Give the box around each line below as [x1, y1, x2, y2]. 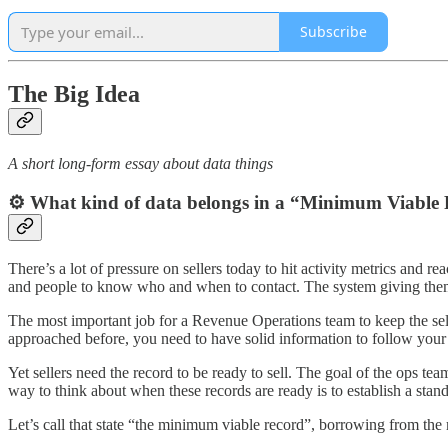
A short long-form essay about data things [8, 155, 273, 173]
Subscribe [300, 22, 367, 42]
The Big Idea [8, 81, 140, 108]
